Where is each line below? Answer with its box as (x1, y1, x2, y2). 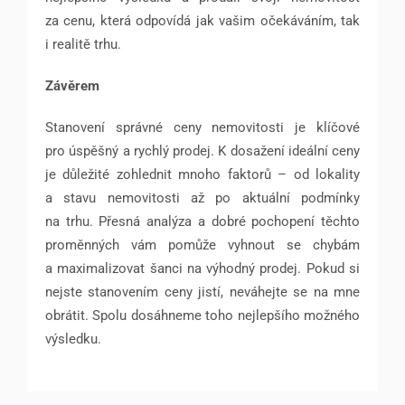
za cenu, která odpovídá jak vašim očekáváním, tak (45, 13, 360, 30)
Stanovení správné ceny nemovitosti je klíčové (45, 119, 360, 137)
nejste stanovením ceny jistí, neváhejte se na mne (45, 284, 360, 301)
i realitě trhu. (45, 36, 121, 53)
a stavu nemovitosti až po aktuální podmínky (45, 190, 360, 207)
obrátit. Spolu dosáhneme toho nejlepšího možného (45, 307, 360, 325)
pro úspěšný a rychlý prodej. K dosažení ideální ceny (45, 143, 360, 160)
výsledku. (45, 331, 101, 348)
